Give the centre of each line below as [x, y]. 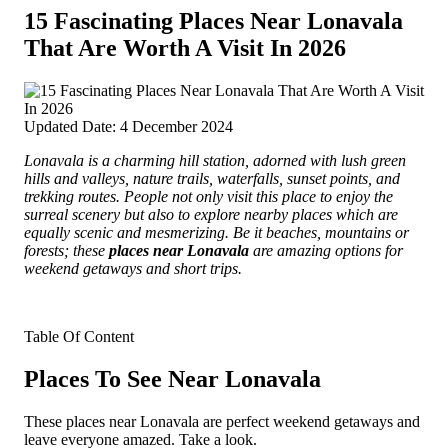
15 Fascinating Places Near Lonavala [213, 20]
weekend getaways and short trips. [133, 268]
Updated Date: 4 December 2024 [128, 126]
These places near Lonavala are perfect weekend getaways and [222, 421]
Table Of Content [79, 336]
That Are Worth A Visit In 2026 [185, 47]
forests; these [66, 250]
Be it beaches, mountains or [319, 232]
